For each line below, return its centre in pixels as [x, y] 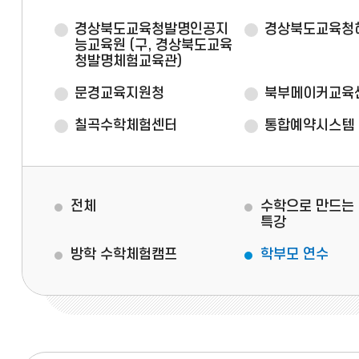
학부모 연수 [294, 254]
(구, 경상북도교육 [181, 45]
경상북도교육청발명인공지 [151, 29]
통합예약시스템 [309, 125]
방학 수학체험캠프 [123, 254]
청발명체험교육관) [128, 61]
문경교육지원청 [119, 93]
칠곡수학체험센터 [125, 125]
